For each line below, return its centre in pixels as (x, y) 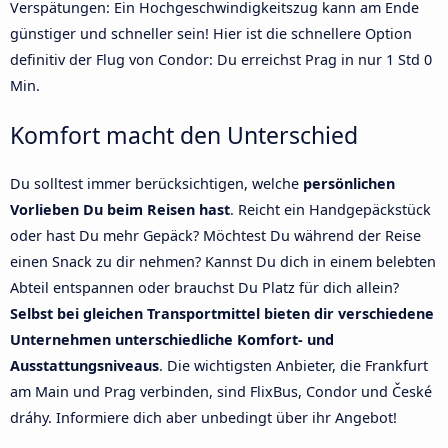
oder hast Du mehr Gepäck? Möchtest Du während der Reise (215, 235)
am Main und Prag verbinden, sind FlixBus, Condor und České (221, 391)
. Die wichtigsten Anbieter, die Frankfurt (293, 365)
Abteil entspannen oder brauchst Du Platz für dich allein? (204, 287)
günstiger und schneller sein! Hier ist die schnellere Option (211, 33)
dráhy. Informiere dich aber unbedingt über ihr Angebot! (203, 417)
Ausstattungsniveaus (84, 365)
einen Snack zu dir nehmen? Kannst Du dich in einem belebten (223, 261)
